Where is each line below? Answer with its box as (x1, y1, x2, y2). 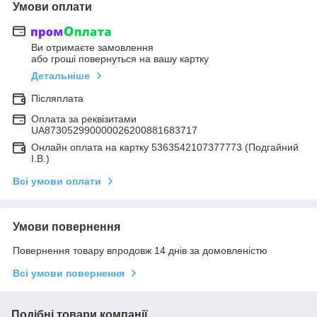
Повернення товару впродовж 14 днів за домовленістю (13, 245, 267, 257)
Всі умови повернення (13, 267, 125, 279)
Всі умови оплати (13, 175, 101, 188)
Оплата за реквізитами (31, 113, 137, 125)
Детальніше (31, 70, 90, 82)
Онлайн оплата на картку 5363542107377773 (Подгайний (31, 142, 299, 154)
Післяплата (31, 93, 83, 105)
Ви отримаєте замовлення (31, 42, 154, 54)
